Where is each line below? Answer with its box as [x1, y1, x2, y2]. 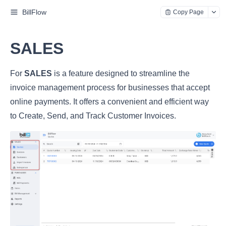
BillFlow [22, 8, 46, 16]
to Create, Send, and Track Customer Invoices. [10, 111, 176, 120]
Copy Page [173, 9, 204, 16]
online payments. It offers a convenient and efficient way [10, 97, 209, 106]
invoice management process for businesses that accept [10, 83, 210, 92]
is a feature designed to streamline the [52, 69, 190, 78]
